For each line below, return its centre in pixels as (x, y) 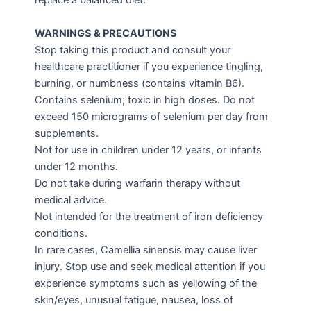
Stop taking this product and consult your (133, 50)
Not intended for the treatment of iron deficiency (149, 216)
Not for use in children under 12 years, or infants (148, 150)
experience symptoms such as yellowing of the (146, 283)
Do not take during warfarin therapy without (137, 183)
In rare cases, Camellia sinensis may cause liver (146, 250)
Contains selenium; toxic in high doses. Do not (145, 100)
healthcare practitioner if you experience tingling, (149, 66)
